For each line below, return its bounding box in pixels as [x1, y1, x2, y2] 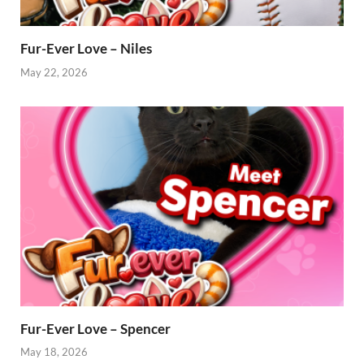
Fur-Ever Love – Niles [20, 40, 152, 58]
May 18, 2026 [20, 345, 88, 359]
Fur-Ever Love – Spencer [20, 319, 171, 337]
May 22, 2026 [20, 65, 88, 79]
